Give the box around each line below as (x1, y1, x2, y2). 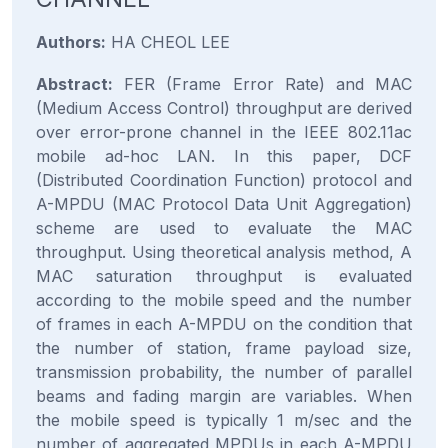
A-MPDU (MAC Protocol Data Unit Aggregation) (36, 194, 412, 214)
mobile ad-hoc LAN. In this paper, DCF (36, 146, 412, 166)
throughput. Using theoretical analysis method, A (36, 242, 412, 262)
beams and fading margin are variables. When (36, 386, 412, 406)
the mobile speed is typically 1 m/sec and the (36, 410, 412, 430)
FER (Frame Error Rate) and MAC (113, 74, 412, 94)
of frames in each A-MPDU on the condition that (36, 314, 412, 334)
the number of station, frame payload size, (36, 338, 412, 358)
